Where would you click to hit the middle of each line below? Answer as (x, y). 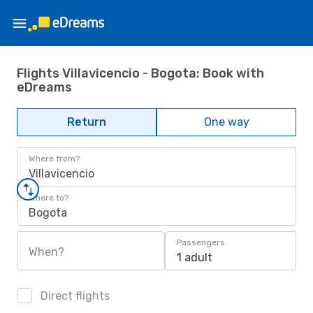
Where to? (49, 198)
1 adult (195, 257)
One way (226, 122)
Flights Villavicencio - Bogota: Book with (140, 73)
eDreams (44, 87)
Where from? (54, 159)
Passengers (201, 242)
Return (87, 122)
